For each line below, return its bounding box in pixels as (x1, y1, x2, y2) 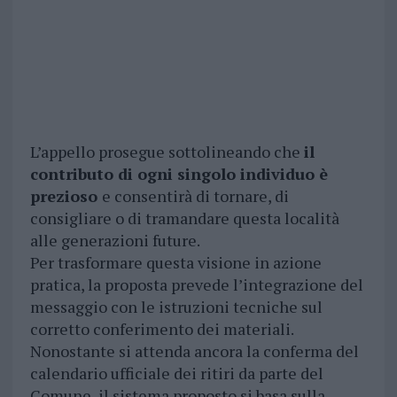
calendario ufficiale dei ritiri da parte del (29, 362, 323, 385)
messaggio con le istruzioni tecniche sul (29, 296, 323, 318)
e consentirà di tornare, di (101, 185, 289, 207)
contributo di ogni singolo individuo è (29, 163, 328, 185)
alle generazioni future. (29, 230, 200, 252)
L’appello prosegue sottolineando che (29, 141, 304, 163)
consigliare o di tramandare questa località (29, 207, 339, 230)
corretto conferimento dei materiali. (29, 318, 293, 340)
